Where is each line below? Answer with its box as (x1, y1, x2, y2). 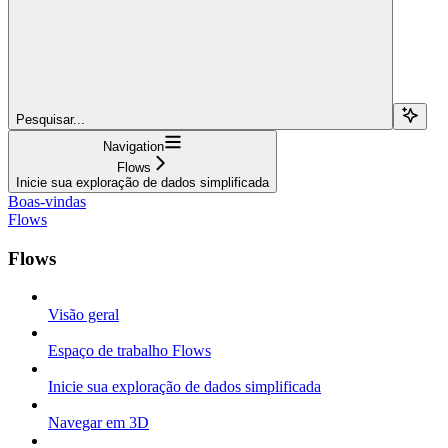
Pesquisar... (16, 111, 85, 127)
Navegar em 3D (48, 414, 149, 432)
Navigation (103, 138, 164, 154)
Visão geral (48, 306, 119, 324)
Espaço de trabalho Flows (48, 342, 211, 360)
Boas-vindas (8, 192, 86, 210)
